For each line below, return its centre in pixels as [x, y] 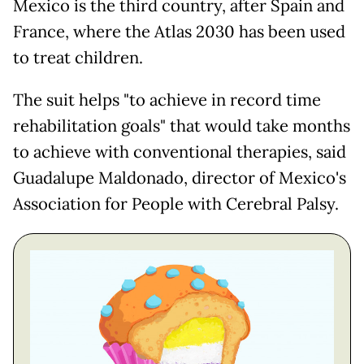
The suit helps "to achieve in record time [167, 100]
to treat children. [78, 58]
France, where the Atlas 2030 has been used [179, 32]
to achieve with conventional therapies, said [180, 152]
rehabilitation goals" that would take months [182, 126]
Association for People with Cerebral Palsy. [176, 204]
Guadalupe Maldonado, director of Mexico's [180, 178]
